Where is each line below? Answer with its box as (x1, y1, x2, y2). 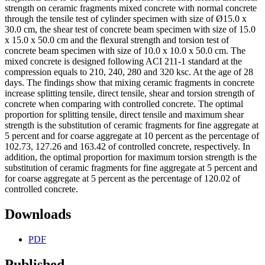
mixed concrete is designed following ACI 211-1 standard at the (5, 56, 242, 67)
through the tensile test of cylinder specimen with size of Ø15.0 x (5, 14, 247, 24)
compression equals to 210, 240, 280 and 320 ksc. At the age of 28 (5, 67, 253, 77)
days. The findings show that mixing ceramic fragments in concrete (5, 77, 254, 88)
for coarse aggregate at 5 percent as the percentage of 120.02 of (5, 173, 240, 184)
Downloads (5, 206, 71, 222)
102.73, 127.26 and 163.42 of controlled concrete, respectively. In (5, 141, 250, 152)
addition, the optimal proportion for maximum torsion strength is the (5, 152, 257, 163)
